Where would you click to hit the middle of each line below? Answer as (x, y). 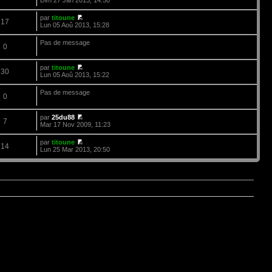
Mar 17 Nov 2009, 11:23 (76, 124)
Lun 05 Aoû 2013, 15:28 (75, 25)
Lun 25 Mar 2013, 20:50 (75, 149)
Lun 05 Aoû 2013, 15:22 (75, 74)
